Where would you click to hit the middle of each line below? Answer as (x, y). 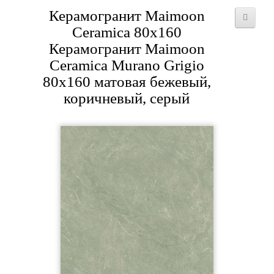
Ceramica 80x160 (127, 32)
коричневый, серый (127, 98)
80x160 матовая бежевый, (127, 81)
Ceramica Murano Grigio (127, 65)
